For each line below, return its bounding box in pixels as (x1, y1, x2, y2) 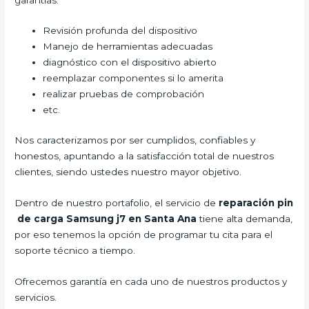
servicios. (14, 291, 57, 303)
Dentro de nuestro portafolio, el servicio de (14, 197, 219, 208)
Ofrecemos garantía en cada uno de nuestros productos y (14, 275, 288, 287)
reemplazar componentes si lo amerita (43, 72, 224, 84)
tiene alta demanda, (197, 212, 293, 224)
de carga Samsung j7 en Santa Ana (14, 212, 197, 224)
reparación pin (219, 197, 294, 208)
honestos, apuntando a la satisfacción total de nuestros (14, 150, 275, 161)
